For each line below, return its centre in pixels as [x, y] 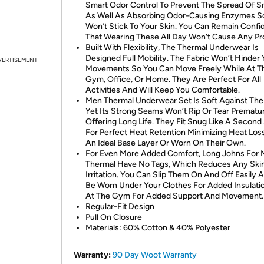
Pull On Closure [114, 217]
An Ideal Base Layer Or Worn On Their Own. [166, 143]
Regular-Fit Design [120, 207]
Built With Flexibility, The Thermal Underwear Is [172, 47]
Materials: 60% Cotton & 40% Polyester [158, 228]
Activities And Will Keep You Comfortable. [163, 90]
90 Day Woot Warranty [155, 255]
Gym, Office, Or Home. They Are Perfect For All [173, 79]
